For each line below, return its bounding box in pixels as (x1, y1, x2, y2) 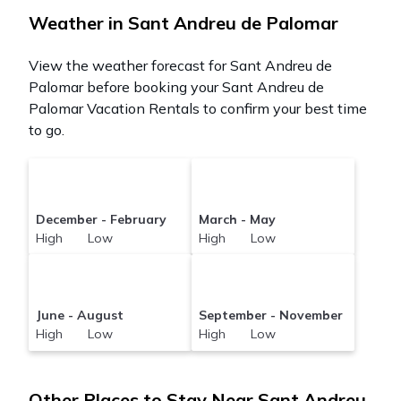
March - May (198, 210, 276, 227)
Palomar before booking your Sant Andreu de (29, 77, 324, 96)
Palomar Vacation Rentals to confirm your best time (29, 98, 367, 117)
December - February (35, 210, 166, 227)
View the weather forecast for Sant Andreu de (29, 55, 332, 74)
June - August (35, 306, 124, 323)
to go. (29, 120, 64, 139)
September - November (198, 306, 343, 323)
